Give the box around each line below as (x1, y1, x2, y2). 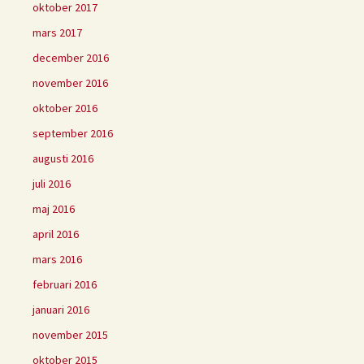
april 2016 (32, 226, 79, 241)
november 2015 (32, 327, 108, 342)
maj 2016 (32, 201, 75, 216)
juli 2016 (32, 175, 71, 191)
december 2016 (32, 50, 109, 65)
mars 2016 (32, 251, 82, 266)
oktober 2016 (32, 100, 97, 115)
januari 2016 (32, 301, 89, 317)
